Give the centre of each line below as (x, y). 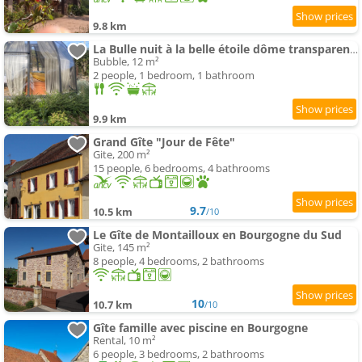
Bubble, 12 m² (126, 62)
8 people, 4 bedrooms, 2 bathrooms (179, 261)
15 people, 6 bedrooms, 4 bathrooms (181, 168)
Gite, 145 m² (122, 248)
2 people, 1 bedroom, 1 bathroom (174, 76)
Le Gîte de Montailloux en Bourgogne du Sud (217, 235)
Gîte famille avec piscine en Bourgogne (200, 328)
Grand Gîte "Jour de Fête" (164, 142)
